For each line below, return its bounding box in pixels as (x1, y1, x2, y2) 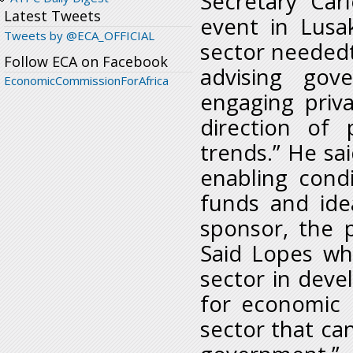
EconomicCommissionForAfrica (4, 72, 169, 89)
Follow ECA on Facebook (4, 52, 168, 72)
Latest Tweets (4, 6, 101, 26)
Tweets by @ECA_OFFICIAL (4, 28, 154, 44)
